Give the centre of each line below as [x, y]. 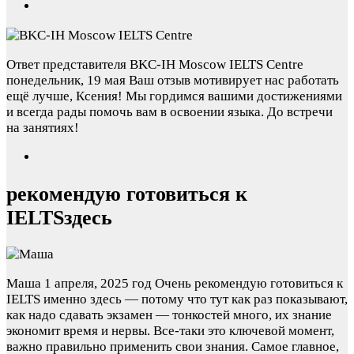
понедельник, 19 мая [66, 81]
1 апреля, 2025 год [98, 283]
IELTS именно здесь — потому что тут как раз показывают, [177, 299]
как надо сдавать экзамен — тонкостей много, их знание [169, 314]
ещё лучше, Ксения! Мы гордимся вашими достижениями [174, 96]
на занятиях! [43, 128]
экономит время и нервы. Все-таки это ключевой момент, [170, 330]
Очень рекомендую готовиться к [249, 283]
